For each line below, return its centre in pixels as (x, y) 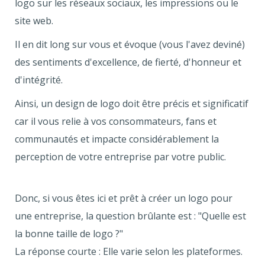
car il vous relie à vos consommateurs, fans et (116, 122)
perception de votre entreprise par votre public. (120, 157)
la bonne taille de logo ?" (69, 234)
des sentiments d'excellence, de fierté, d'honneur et (128, 62)
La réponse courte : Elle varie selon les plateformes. (129, 252)
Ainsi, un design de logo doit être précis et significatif (132, 104)
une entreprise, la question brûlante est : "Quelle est (130, 216)
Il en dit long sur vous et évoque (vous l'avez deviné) (130, 45)
